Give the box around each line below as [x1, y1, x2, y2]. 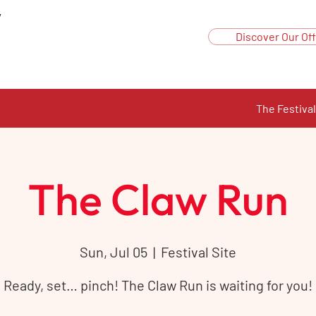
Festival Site [161, 243, 236, 261]
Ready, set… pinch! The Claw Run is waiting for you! [4, 276, 312, 294]
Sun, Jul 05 [80, 243, 147, 261]
